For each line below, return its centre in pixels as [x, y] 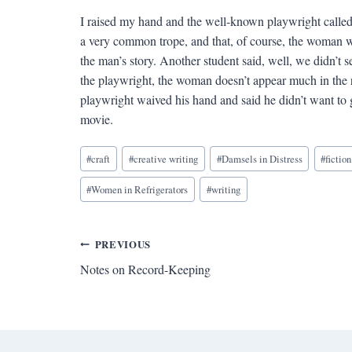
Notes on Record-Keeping [145, 269]
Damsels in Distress [262, 159]
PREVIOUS [123, 244]
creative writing [165, 159]
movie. [96, 119]
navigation [131, 282]
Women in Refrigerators [140, 189]
